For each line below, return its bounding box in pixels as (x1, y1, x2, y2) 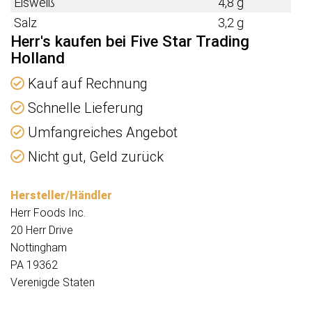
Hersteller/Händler (10, 189, 112, 203)
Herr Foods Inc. (10, 206, 86, 220)
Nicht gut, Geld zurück (24, 148, 164, 166)
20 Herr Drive (10, 224, 73, 237)
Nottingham (10, 241, 67, 255)
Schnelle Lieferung (24, 100, 143, 117)
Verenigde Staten (10, 276, 95, 290)
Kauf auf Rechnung (24, 75, 148, 93)
